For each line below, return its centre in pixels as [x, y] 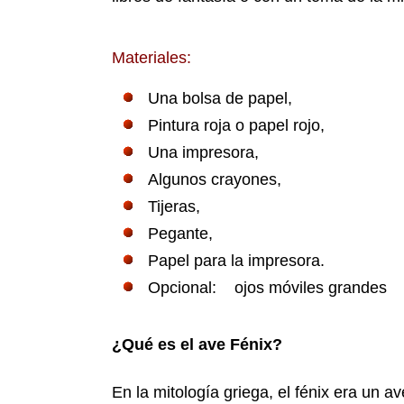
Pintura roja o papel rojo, [237, 126]
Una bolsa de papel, [220, 99]
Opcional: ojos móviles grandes [268, 288]
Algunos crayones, [215, 180]
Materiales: [152, 58]
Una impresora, [204, 153]
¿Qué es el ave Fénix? [197, 345]
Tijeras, [174, 207]
